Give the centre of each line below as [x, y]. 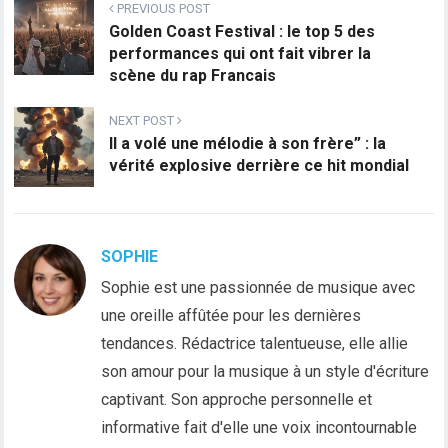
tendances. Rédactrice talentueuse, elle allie [255, 344]
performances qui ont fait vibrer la [240, 54]
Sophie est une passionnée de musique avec [258, 288]
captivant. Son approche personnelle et [237, 400]
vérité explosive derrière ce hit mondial [259, 166]
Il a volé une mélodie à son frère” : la [248, 144]
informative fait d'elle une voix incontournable [259, 428]
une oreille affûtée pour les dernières [231, 316]
